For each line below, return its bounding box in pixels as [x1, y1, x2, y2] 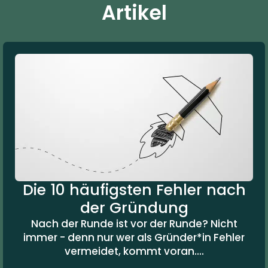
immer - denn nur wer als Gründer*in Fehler [23, 230, 245, 245]
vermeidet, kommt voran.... [64, 243, 204, 258]
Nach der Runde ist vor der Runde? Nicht [31, 216, 237, 231]
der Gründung [80, 197, 188, 218]
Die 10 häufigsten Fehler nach [22, 179, 246, 200]
